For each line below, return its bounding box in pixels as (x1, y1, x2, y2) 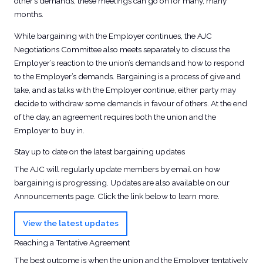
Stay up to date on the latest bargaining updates (14, 147, 185, 157)
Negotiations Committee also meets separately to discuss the (14, 44, 230, 54)
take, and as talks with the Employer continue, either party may (14, 85, 236, 95)
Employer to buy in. (14, 125, 85, 135)
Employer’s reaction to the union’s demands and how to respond (14, 58, 244, 68)
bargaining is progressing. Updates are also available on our (14, 177, 230, 187)
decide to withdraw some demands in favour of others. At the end (14, 98, 247, 108)
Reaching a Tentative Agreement (14, 238, 130, 248)
